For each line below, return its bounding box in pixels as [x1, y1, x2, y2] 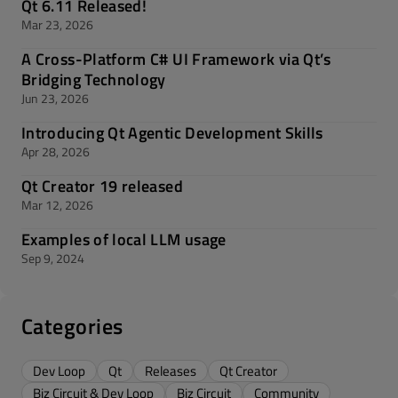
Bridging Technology [21, 68, 166, 92]
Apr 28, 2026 [21, 142, 90, 161]
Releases [145, 361, 196, 381]
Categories [21, 310, 123, 342]
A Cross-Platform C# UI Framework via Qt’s [21, 47, 331, 71]
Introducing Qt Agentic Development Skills [21, 121, 323, 145]
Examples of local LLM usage [21, 227, 227, 251]
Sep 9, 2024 [21, 249, 84, 267]
